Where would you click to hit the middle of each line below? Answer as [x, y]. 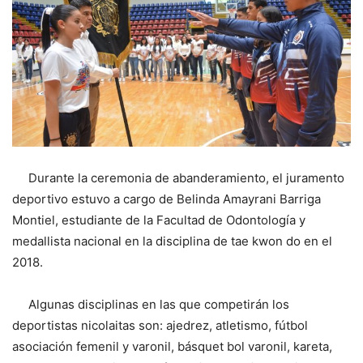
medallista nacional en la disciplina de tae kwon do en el [172, 241]
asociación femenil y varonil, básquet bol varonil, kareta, [172, 346]
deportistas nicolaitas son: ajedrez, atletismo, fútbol [160, 325]
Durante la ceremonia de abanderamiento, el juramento [178, 177]
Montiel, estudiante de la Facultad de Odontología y [159, 220]
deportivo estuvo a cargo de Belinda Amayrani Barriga [167, 199]
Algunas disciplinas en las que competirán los [151, 304]
